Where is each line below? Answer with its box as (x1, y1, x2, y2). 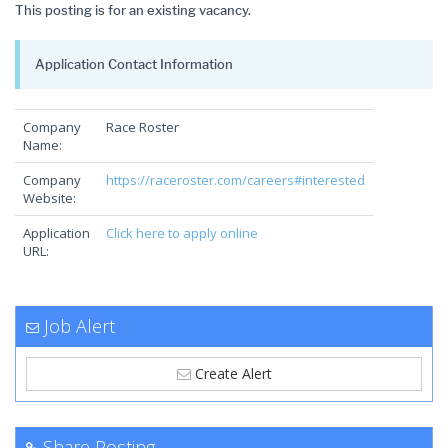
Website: (23, 189, 76, 207)
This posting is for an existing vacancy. (15, 2, 251, 18)
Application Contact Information (35, 56, 233, 72)
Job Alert (44, 314, 115, 338)
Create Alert (190, 364, 272, 383)
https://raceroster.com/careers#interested (106, 171, 365, 189)
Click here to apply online (106, 224, 258, 242)
